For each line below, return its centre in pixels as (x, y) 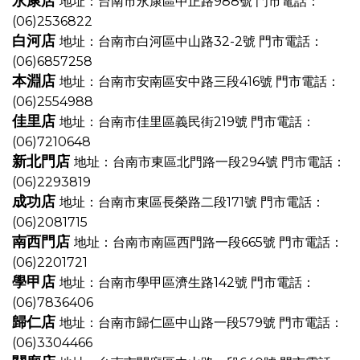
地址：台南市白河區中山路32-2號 (159, 41)
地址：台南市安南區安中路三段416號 (168, 82)
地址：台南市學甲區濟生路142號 (155, 282)
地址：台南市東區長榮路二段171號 (160, 202)
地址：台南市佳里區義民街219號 (155, 122)
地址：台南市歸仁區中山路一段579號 (169, 323)
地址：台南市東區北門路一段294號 (178, 162)
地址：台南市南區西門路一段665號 (176, 242)
